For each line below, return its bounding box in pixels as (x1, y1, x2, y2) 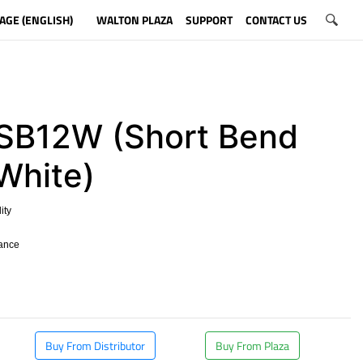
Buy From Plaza (216, 337, 289, 354)
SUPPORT (185, 11, 233, 28)
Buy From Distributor (45, 337, 145, 354)
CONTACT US (245, 11, 307, 28)
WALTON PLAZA (96, 11, 173, 28)
